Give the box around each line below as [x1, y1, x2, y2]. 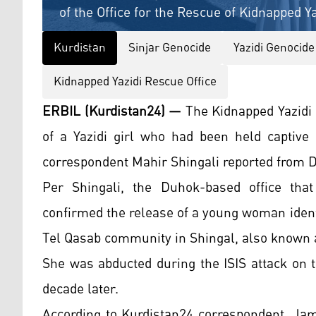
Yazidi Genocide [233, 36, 315, 61]
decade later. [42, 276, 119, 303]
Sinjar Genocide [128, 36, 211, 61]
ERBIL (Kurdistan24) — [42, 98, 181, 126]
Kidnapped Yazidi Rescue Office [54, 70, 217, 95]
